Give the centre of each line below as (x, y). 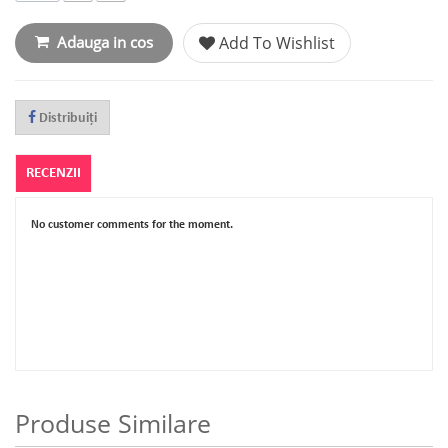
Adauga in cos (105, 43)
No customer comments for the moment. (132, 225)
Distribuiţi (66, 118)
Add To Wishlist (275, 43)
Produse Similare (113, 424)
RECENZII (53, 173)
